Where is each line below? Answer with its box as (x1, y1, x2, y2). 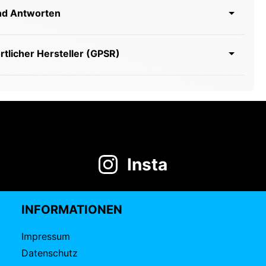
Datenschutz (21, 247, 78, 259)
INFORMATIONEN (21, 202, 122, 217)
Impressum (21, 230, 70, 242)
